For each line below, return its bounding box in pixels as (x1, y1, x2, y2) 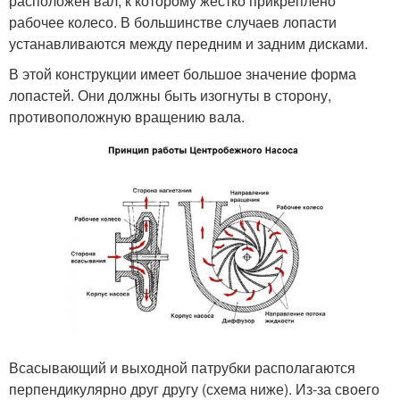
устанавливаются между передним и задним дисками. (9, 32, 368, 54)
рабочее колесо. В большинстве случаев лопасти (9, 11, 337, 32)
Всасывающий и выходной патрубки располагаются (9, 356, 355, 378)
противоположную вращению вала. (9, 105, 245, 127)
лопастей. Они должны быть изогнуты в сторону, (9, 84, 331, 105)
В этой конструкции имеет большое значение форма (9, 62, 356, 84)
